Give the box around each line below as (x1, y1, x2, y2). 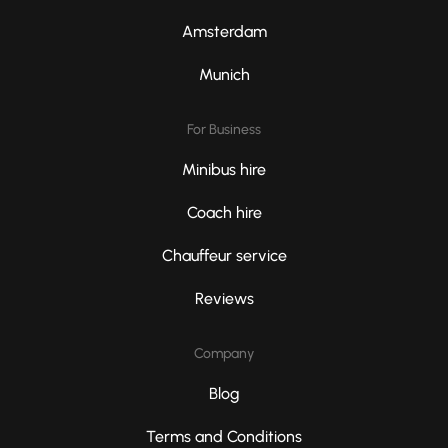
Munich (198, 65, 250, 85)
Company (194, 345, 254, 363)
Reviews (194, 289, 254, 309)
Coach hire (186, 203, 262, 223)
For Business (187, 121, 261, 139)
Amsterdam (181, 22, 267, 42)
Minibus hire (182, 160, 266, 180)
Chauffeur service (161, 246, 287, 266)
